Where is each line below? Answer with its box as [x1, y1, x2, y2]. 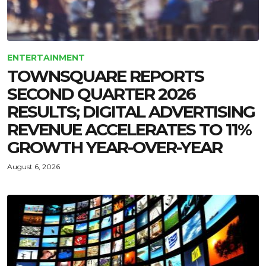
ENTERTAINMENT [7, 52, 85, 63]
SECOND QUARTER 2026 [7, 84, 195, 104]
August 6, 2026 [7, 162, 60, 171]
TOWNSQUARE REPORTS [7, 66, 204, 86]
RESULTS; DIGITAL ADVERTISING [7, 102, 255, 122]
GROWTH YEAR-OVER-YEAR [7, 137, 222, 157]
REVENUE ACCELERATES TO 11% [7, 119, 251, 140]
